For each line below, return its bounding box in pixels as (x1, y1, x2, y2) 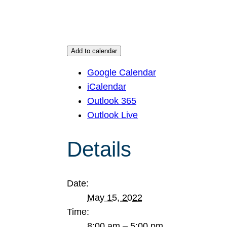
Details (67, 137, 131, 161)
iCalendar (87, 82, 126, 92)
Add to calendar (71, 47, 117, 55)
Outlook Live (87, 110, 138, 120)
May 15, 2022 (87, 193, 142, 203)
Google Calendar (87, 67, 156, 78)
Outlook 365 (87, 96, 136, 106)
